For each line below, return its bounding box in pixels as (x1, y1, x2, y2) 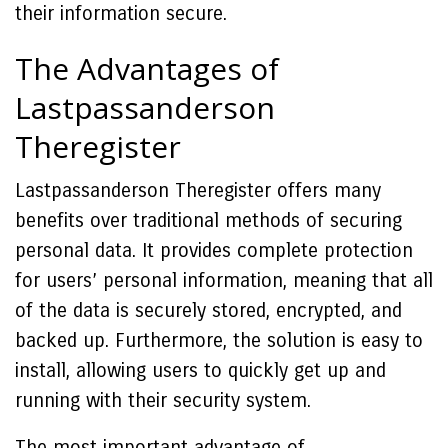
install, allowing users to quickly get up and (15, 359, 386, 382)
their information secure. (15, 2, 233, 25)
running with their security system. (15, 389, 311, 412)
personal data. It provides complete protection (15, 239, 413, 262)
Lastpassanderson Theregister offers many (15, 179, 381, 202)
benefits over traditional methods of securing (15, 209, 402, 232)
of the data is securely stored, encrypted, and (15, 299, 402, 322)
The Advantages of (15, 48, 279, 89)
